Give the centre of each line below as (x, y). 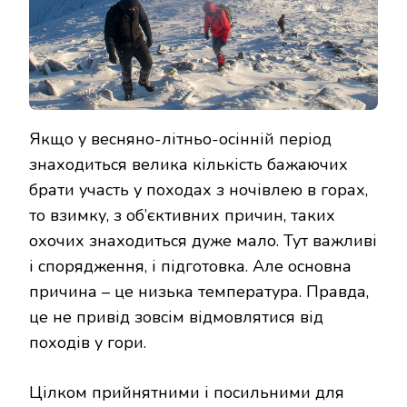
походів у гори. (88, 343)
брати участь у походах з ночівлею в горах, (199, 190)
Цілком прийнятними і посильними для (187, 393)
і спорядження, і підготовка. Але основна (190, 267)
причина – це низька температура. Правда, (199, 292)
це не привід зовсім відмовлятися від (176, 318)
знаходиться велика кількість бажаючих (189, 165)
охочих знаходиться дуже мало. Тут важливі (203, 241)
